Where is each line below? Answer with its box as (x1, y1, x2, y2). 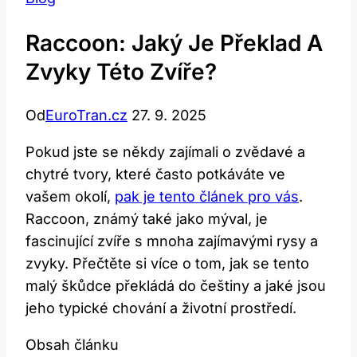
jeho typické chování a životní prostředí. (25, 299, 296, 316)
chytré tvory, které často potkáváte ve (25, 165, 285, 182)
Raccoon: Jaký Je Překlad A (25, 29, 323, 57)
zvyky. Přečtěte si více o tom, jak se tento (25, 254, 309, 272)
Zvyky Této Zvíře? (25, 57, 217, 85)
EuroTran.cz (45, 106, 127, 124)
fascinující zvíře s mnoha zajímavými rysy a (25, 232, 318, 249)
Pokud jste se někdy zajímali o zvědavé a (25, 143, 305, 160)
